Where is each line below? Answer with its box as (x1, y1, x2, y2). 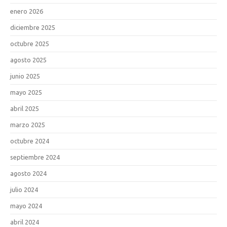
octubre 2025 (10, 40, 49, 47)
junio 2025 (10, 72, 40, 80)
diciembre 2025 (10, 23, 55, 31)
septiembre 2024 (10, 153, 60, 161)
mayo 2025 (10, 88, 42, 96)
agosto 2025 (10, 56, 47, 63)
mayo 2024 (10, 202, 42, 209)
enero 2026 (10, 7, 43, 15)
